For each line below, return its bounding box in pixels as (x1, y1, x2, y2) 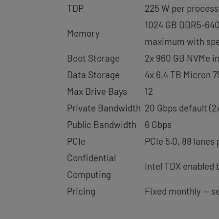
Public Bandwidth (67, 119, 136, 130)
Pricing (67, 185, 95, 197)
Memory (67, 27, 100, 39)
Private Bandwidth (67, 102, 141, 113)
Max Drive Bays (67, 86, 127, 97)
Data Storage (67, 69, 120, 80)
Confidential (67, 152, 116, 163)
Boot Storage (67, 52, 120, 64)
